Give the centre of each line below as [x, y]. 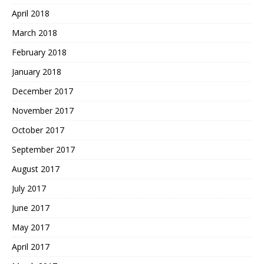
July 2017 [29, 189]
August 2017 [36, 169]
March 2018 [34, 33]
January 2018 [37, 72]
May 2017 [31, 227]
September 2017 [43, 150]
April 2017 [31, 247]
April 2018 [31, 14]
